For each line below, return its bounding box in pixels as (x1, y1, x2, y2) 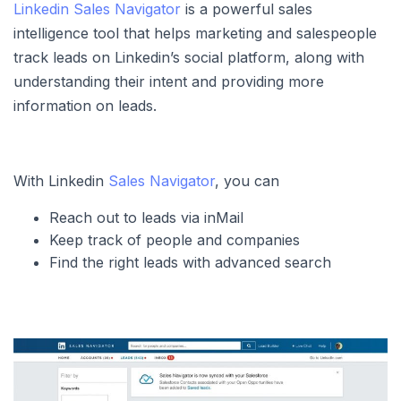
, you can (215, 172, 279, 191)
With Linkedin (13, 172, 108, 191)
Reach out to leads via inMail (49, 209, 243, 227)
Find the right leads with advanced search (49, 253, 331, 272)
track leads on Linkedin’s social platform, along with (13, 48, 364, 67)
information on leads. (13, 97, 157, 115)
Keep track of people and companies (49, 231, 300, 250)
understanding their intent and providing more (13, 73, 324, 91)
